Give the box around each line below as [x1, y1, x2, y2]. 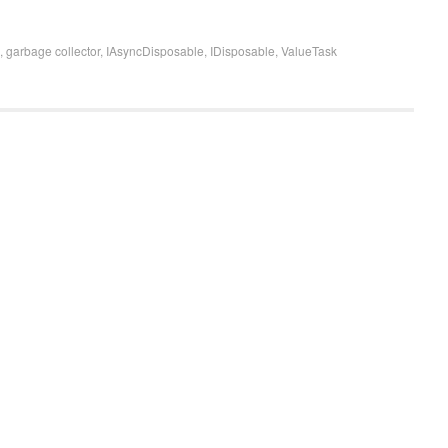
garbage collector [6, 42, 100, 59]
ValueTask [281, 42, 337, 59]
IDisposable [210, 42, 275, 59]
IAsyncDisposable [106, 42, 204, 59]
